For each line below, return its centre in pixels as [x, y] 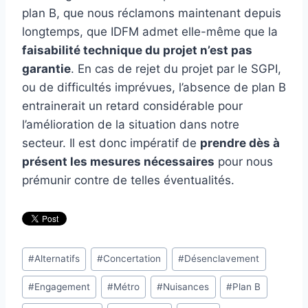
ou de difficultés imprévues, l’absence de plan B [154, 88]
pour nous [244, 162]
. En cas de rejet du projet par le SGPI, [176, 69]
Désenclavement [222, 259]
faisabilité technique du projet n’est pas [137, 51]
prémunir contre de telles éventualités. [128, 180]
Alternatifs [57, 259]
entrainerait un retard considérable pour [132, 106]
